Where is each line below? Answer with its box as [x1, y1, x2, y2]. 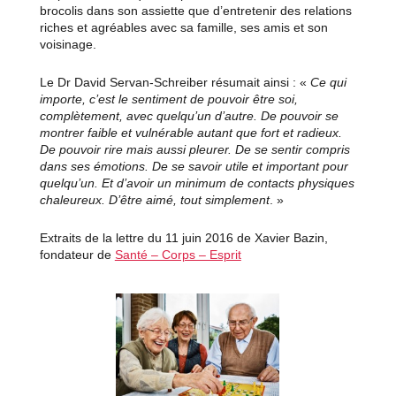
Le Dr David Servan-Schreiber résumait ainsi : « [39, 75, 310, 90]
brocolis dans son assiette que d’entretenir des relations [39, 4, 352, 19]
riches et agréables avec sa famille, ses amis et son [39, 20, 328, 35]
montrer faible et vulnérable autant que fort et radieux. [39, 126, 342, 141]
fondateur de [39, 247, 115, 263]
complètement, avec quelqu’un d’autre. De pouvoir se [39, 109, 339, 124]
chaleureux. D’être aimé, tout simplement [39, 193, 270, 208]
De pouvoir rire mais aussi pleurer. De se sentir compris [39, 142, 350, 157]
